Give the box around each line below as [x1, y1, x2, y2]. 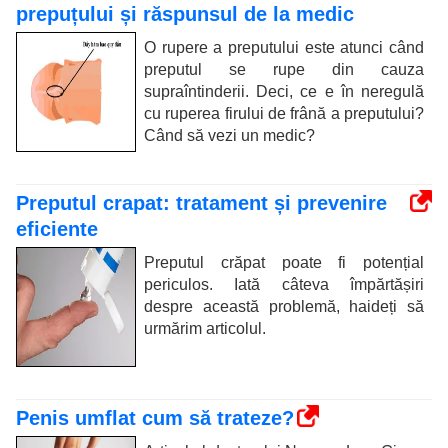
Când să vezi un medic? [144, 127, 315, 144]
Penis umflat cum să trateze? [16, 407, 294, 429]
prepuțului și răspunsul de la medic [16, 3, 354, 25]
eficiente [16, 218, 98, 240]
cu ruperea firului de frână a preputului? [144, 105, 424, 122]
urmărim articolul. [144, 320, 266, 337]
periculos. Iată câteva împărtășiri [144, 276, 424, 293]
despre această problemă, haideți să [144, 298, 424, 315]
